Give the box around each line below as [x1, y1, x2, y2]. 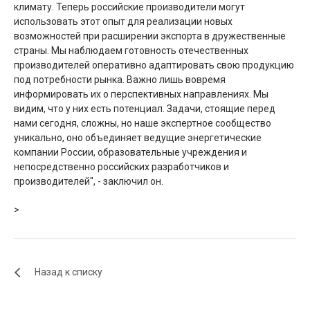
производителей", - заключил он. [14, 175, 163, 187]
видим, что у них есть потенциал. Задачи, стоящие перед [14, 102, 275, 114]
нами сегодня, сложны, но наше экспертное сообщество [14, 117, 271, 129]
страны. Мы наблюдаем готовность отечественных [14, 44, 248, 56]
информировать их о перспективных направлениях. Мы [14, 88, 268, 100]
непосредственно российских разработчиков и [14, 161, 229, 172]
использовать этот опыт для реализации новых [14, 15, 232, 27]
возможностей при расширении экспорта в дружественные [14, 30, 286, 42]
